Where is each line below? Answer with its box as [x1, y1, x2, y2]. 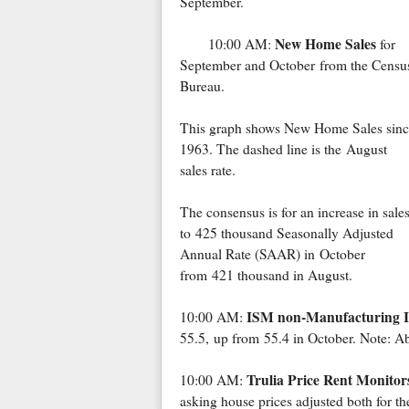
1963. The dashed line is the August [179, 140, 387, 159]
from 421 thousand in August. [179, 266, 357, 285]
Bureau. [179, 77, 225, 96]
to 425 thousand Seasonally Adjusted [179, 224, 393, 243]
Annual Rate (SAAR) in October [179, 245, 365, 264]
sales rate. [179, 161, 236, 180]
